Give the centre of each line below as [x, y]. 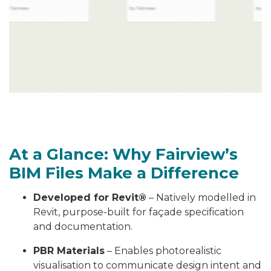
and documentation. [83, 227]
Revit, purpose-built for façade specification [139, 212]
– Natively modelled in [201, 198]
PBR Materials [69, 251]
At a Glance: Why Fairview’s [123, 155]
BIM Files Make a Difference [124, 173]
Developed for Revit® [90, 198]
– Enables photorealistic [163, 251]
